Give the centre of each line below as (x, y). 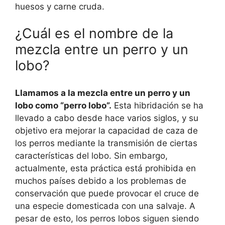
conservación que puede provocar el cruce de (107, 193)
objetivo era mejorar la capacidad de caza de (106, 130)
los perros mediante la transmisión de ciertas (106, 143)
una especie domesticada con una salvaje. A (105, 206)
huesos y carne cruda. (60, 6)
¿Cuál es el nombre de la (94, 34)
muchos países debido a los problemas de (101, 181)
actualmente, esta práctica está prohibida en (105, 168)
